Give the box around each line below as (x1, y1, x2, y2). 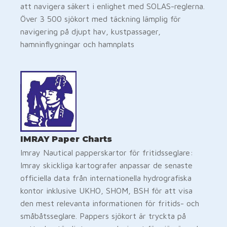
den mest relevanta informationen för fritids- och (20, 198, 199, 208)
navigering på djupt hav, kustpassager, (20, 26, 161, 36)
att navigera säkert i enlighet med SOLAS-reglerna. (20, 1, 205, 11)
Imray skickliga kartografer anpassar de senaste (20, 160, 193, 170)
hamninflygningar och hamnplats (20, 39, 134, 49)
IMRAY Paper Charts (20, 134, 112, 144)
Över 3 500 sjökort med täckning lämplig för (20, 14, 181, 23)
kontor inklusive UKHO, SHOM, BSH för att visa (20, 185, 193, 195)
